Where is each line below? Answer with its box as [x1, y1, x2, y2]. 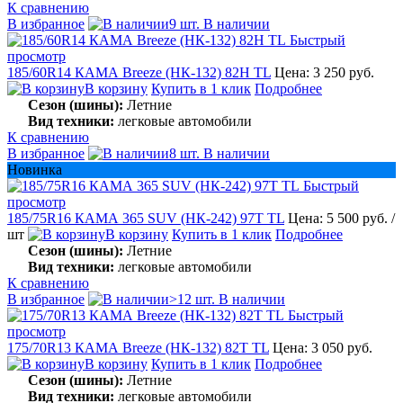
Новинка [7, 161, 62, 177]
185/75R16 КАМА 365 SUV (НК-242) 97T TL [7, 210, 284, 226]
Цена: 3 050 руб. [273, 339, 372, 355]
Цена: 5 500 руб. [288, 210, 391, 226]
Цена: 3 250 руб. [274, 64, 374, 80]
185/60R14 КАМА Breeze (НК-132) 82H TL [7, 64, 271, 80]
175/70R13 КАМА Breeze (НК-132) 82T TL [7, 339, 269, 355]
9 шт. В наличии [169, 15, 270, 31]
